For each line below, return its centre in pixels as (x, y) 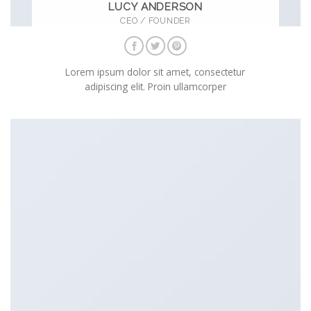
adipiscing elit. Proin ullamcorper (155, 86)
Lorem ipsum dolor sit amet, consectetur (155, 72)
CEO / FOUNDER (155, 21)
